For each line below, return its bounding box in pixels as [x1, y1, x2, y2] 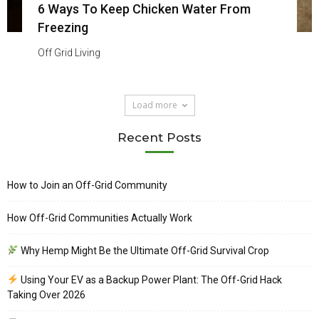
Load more [132, 98, 177, 111]
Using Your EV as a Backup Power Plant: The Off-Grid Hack [18, 273, 282, 286]
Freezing [37, 19, 88, 35]
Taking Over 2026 [7, 288, 85, 300]
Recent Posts [117, 130, 202, 145]
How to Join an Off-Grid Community [7, 179, 167, 191]
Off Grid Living [37, 46, 100, 58]
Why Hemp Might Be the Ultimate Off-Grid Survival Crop [18, 244, 269, 256]
